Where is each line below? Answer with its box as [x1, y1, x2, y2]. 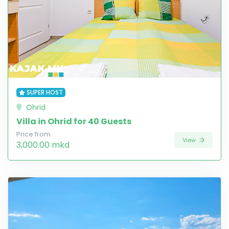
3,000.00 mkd [16, 139, 70, 151]
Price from [16, 130, 51, 139]
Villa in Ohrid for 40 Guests [16, 116, 131, 128]
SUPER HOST [26, 88, 63, 97]
